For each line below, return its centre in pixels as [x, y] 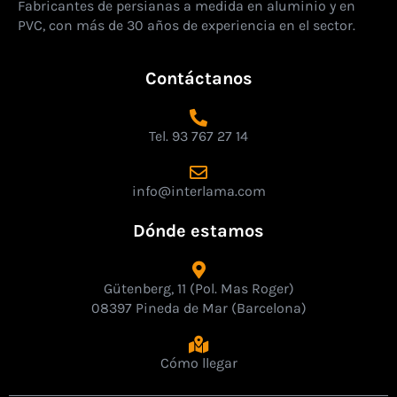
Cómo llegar [198, 362]
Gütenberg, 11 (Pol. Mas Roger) [198, 288]
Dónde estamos [198, 230]
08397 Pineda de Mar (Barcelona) [198, 307]
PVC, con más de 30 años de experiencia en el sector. [187, 26]
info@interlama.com [198, 191]
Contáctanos [198, 78]
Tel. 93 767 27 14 [198, 136]
